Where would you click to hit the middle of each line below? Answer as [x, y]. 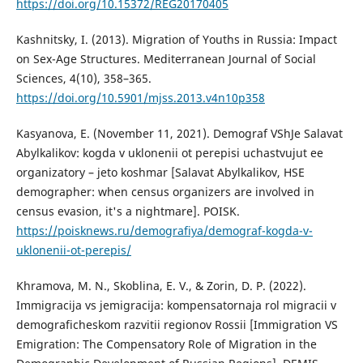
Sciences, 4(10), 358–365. [83, 79]
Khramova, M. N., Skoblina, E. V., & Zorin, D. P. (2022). [161, 286]
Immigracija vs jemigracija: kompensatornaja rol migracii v [176, 305]
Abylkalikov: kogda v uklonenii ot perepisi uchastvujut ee [169, 153]
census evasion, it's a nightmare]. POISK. [128, 211]
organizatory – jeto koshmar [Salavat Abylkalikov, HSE [160, 173]
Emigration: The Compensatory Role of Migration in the [166, 344]
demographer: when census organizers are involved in [165, 192]
